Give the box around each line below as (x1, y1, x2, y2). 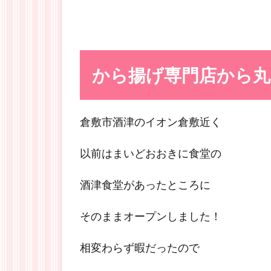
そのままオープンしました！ (80, 209, 221, 223)
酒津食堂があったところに (80, 178, 211, 191)
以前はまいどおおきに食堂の (80, 146, 221, 160)
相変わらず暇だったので (80, 241, 200, 254)
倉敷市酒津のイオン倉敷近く (80, 115, 221, 128)
